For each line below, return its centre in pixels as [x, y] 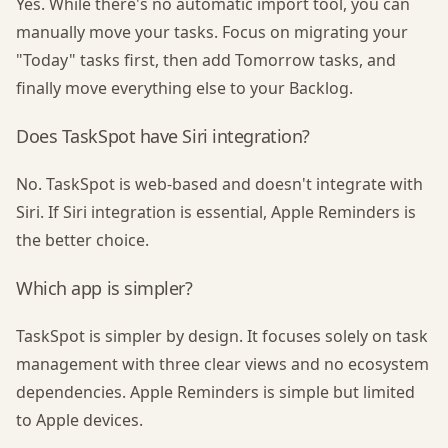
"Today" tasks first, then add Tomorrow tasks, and [206, 60]
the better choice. [82, 240]
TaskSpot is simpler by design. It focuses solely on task [222, 336]
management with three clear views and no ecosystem [222, 364]
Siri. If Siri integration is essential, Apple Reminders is [216, 212]
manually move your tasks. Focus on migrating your [212, 32]
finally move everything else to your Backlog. [184, 88]
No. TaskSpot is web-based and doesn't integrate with [219, 184]
